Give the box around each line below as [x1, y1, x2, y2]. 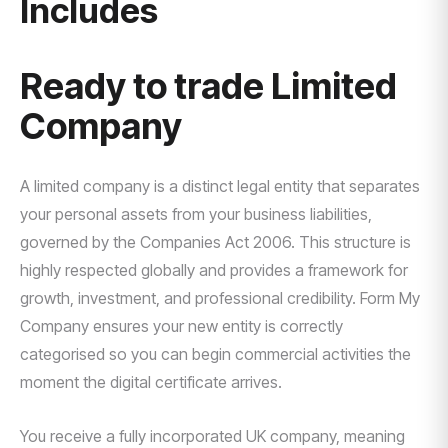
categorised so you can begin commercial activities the [20, 344, 411, 364]
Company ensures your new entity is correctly [20, 316, 343, 336]
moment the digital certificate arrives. [20, 372, 282, 392]
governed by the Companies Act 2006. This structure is [20, 232, 411, 252]
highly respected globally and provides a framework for [20, 260, 408, 280]
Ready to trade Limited [20, 64, 397, 108]
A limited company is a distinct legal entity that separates [20, 176, 420, 196]
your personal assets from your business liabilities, [20, 204, 372, 224]
